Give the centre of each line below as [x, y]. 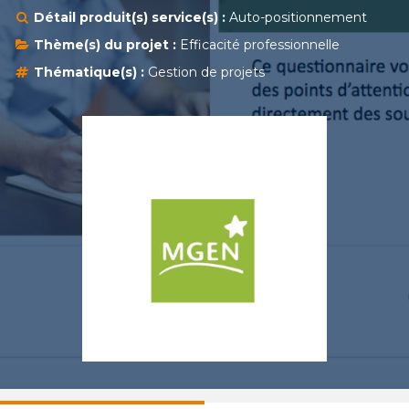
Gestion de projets [204, 72]
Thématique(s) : [89, 72]
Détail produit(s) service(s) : [130, 17]
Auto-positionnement [296, 17]
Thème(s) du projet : [105, 45]
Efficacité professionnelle [258, 45]
